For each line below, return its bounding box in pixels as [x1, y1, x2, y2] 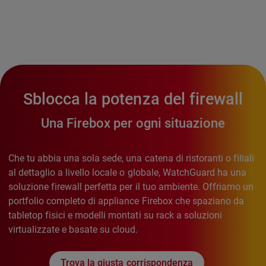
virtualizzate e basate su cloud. [8, 224, 138, 236]
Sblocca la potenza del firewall [23, 90, 243, 109]
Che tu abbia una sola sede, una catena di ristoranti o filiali [8, 153, 254, 164]
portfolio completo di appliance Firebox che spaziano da [8, 195, 244, 207]
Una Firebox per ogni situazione [41, 116, 225, 131]
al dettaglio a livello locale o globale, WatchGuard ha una [8, 167, 246, 179]
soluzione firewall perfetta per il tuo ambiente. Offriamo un [8, 181, 254, 193]
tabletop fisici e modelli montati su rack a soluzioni [8, 210, 222, 221]
